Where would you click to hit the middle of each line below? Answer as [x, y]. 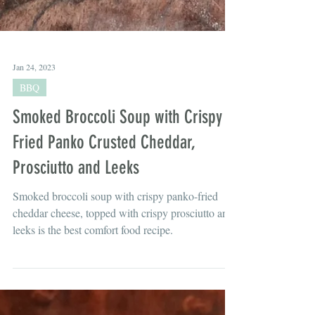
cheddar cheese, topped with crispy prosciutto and [123, 269]
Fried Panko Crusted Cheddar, [104, 199]
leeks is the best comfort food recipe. [93, 286]
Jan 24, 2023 [34, 123]
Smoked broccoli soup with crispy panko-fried [115, 252]
